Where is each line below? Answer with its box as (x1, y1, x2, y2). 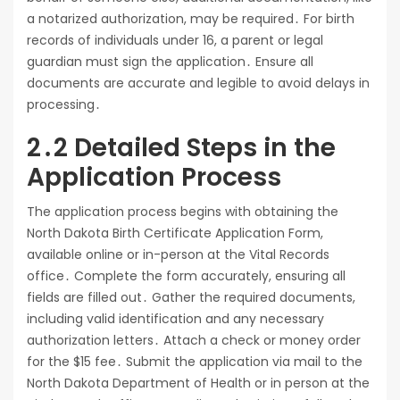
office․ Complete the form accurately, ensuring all (27, 266, 346, 285)
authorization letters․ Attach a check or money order (27, 330, 361, 349)
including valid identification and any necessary (27, 309, 324, 328)
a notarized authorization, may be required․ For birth (27, 9, 354, 28)
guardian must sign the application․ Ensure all (27, 52, 313, 71)
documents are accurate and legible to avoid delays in (27, 73, 370, 92)
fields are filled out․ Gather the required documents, (27, 287, 355, 306)
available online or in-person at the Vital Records (27, 245, 329, 263)
